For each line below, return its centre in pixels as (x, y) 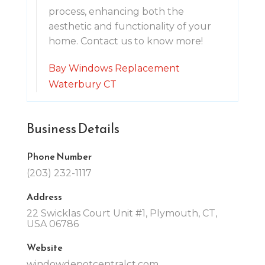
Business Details (73, 128)
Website (44, 247)
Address (44, 196)
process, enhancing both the (116, 11)
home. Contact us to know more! (125, 41)
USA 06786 (52, 224)
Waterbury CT (82, 84)
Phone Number (59, 156)
